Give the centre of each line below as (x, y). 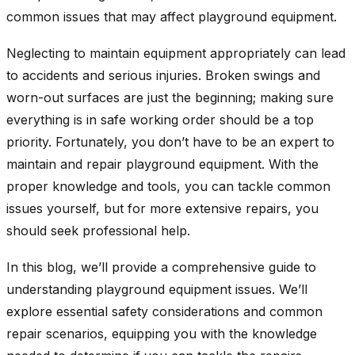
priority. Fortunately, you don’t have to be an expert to (170, 141)
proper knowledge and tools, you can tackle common (168, 186)
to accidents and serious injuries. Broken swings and (163, 75)
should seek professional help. (98, 230)
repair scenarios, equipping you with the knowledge (162, 333)
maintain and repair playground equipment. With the (162, 164)
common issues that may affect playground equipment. (172, 16)
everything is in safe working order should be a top (160, 119)
